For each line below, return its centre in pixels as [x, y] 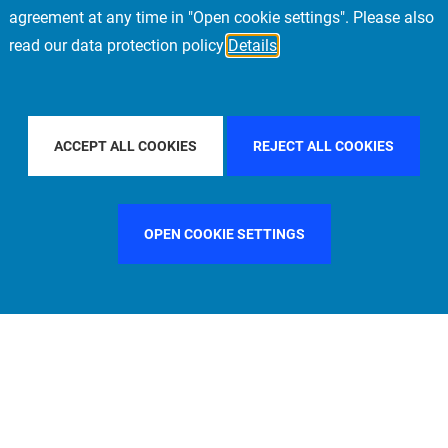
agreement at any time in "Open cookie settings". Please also [221, 17]
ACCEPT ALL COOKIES [125, 146]
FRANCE [164, 131]
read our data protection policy [118, 45]
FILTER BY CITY [338, 131]
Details [252, 45]
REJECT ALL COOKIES [323, 146]
